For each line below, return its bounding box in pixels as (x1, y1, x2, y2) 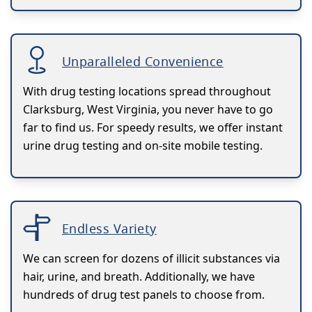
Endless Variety (62, 220, 157, 237)
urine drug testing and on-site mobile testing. (23, 138, 263, 154)
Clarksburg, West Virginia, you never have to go (23, 102, 273, 118)
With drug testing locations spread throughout (23, 84, 271, 100)
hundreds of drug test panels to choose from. (23, 287, 265, 303)
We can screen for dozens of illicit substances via (23, 251, 280, 267)
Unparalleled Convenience (62, 53, 224, 70)
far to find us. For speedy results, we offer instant (23, 120, 283, 136)
